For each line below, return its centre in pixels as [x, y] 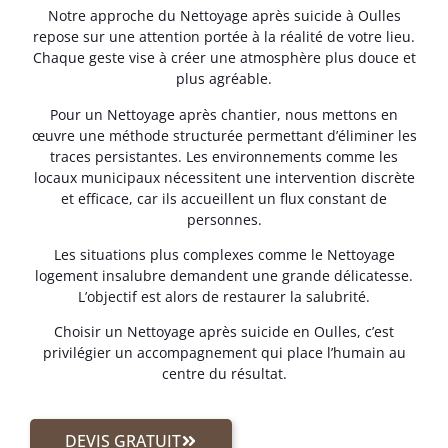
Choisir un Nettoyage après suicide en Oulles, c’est [224, 332]
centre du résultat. [224, 374]
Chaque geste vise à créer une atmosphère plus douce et [224, 58]
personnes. [224, 219]
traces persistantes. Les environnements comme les [224, 156]
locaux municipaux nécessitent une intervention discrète [224, 177]
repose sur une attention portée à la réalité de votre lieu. [224, 37]
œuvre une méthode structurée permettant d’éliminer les [224, 135]
